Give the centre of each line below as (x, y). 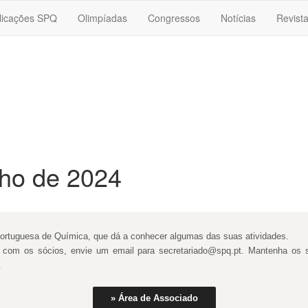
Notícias (238, 18)
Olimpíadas (102, 18)
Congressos (174, 18)
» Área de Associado (154, 298)
